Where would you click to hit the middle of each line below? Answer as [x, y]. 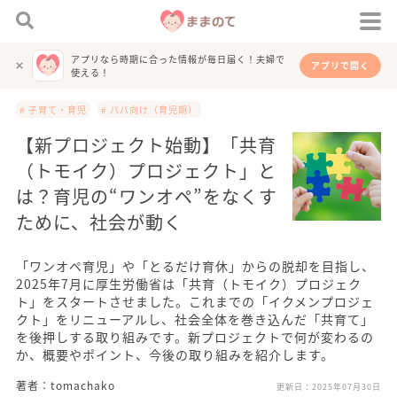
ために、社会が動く [99, 222]
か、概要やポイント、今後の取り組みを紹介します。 [175, 354]
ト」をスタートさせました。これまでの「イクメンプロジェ [195, 301]
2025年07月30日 [346, 387]
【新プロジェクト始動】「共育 [146, 145]
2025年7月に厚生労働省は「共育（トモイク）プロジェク [189, 284]
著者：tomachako [66, 385]
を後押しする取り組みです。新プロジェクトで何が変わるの [195, 337]
